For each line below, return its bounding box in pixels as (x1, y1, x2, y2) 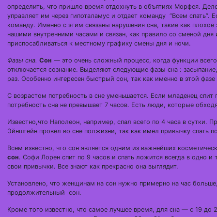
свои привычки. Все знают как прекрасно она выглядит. (7, 163, 178, 170)
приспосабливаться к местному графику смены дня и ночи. (7, 40, 191, 47)
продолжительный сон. (7, 189, 81, 196)
